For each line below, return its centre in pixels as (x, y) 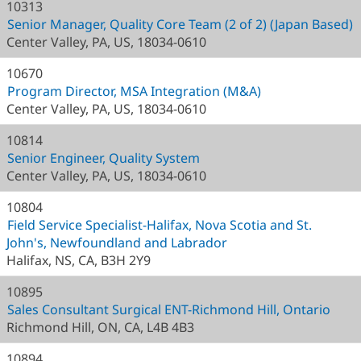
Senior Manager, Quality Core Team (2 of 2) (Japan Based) (180, 24)
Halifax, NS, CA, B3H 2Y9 (79, 260)
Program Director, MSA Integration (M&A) (134, 91)
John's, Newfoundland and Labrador (117, 243)
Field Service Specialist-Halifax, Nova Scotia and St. (160, 225)
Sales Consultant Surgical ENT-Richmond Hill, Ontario (169, 309)
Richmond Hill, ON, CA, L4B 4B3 (100, 327)
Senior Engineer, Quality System (104, 158)
